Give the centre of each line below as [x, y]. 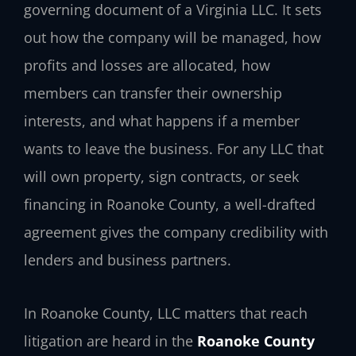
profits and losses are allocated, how [147, 66]
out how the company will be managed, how [172, 38]
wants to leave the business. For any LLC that [174, 149]
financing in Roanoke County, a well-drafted [170, 205]
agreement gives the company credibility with [176, 232]
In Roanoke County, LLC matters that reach [166, 313]
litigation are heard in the [110, 341]
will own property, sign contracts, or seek [161, 177]
